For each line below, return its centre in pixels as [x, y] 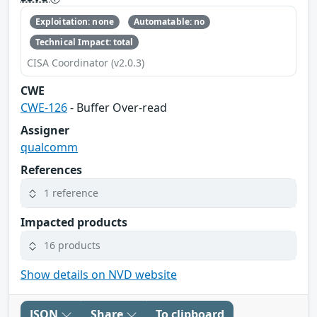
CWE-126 [44, 107]
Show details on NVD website [99, 274]
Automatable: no [169, 22]
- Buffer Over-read [117, 107]
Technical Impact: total [84, 42]
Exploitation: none [74, 22]
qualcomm [49, 147]
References [51, 169]
